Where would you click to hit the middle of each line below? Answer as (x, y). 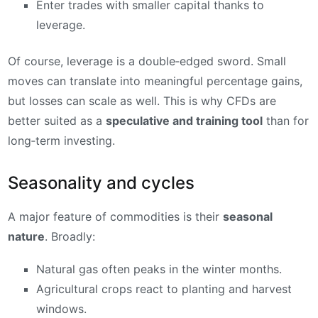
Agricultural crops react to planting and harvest (164, 289)
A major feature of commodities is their (115, 217)
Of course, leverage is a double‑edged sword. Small (147, 61)
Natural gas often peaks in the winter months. (159, 269)
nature (26, 237)
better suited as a (57, 120)
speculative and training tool (184, 120)
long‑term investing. (61, 140)
